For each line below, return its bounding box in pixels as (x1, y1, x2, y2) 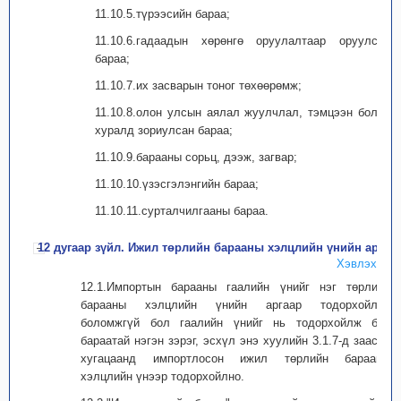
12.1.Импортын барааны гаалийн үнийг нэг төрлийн (81, 280, 390, 294)
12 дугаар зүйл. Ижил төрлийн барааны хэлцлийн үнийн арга (38, 241, 389, 254)
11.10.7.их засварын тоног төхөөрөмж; (95, 79, 302, 92)
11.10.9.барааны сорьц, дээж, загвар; (95, 150, 297, 164)
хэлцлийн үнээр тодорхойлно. (81, 370, 244, 383)
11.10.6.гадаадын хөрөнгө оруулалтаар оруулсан (95, 34, 390, 47)
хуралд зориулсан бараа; (95, 124, 233, 137)
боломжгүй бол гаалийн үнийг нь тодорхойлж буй (81, 316, 390, 329)
